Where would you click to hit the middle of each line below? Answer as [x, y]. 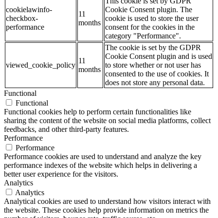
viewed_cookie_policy [41, 65]
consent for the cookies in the [150, 27]
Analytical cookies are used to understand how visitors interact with [107, 201]
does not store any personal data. [155, 82]
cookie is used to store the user [152, 18]
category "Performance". [143, 36]
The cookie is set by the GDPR [153, 47]
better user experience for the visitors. [61, 174]
